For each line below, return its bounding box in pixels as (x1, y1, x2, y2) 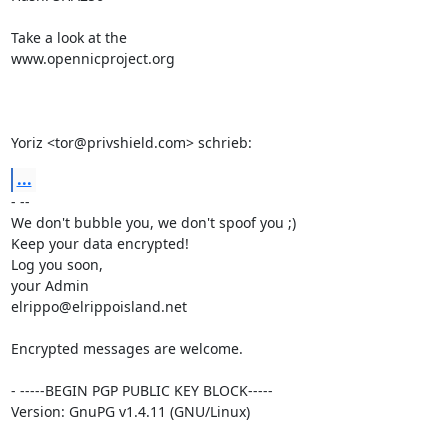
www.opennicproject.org (10, 48, 175, 68)
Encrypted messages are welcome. (10, 338, 243, 358)
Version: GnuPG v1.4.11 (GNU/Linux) (10, 401, 250, 421)
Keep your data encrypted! (10, 233, 189, 253)
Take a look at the (10, 27, 127, 47)
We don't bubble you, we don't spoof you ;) (10, 212, 296, 232)
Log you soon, (10, 254, 103, 274)
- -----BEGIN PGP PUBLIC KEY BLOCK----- (10, 380, 273, 400)
